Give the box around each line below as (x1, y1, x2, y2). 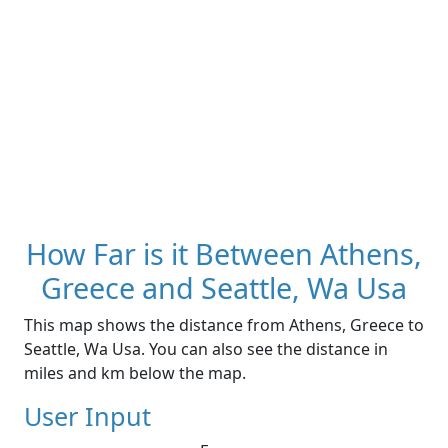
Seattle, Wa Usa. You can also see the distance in (24, 338, 388, 361)
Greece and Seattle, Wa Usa (41, 268, 407, 308)
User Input (24, 399, 151, 434)
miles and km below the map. (24, 362, 246, 385)
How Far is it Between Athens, (26, 234, 422, 274)
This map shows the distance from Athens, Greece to (24, 314, 424, 337)
